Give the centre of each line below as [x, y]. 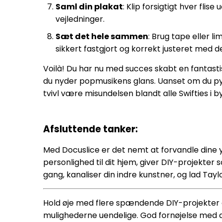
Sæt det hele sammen [102, 36]
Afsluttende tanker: [90, 129]
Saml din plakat [89, 7]
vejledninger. [80, 19]
